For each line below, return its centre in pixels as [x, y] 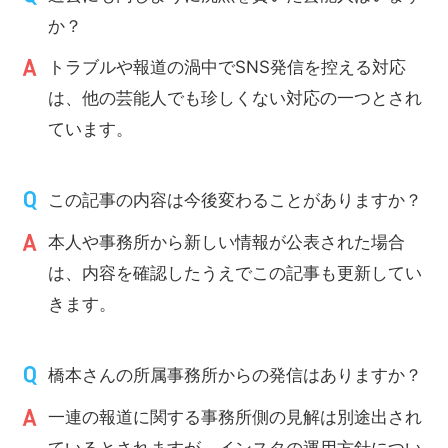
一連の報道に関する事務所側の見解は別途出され [235, 416]
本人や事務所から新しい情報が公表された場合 [227, 241]
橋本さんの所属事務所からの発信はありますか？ [235, 374]
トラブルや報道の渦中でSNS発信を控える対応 [227, 66]
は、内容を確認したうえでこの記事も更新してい [235, 272]
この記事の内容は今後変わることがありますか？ [235, 199]
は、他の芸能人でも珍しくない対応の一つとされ [235, 97]
